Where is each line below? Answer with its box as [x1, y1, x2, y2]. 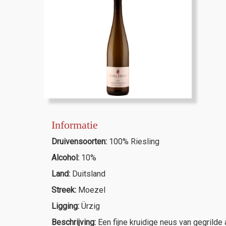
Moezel [76, 185, 105, 195]
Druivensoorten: [51, 136, 109, 146]
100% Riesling [109, 136, 159, 146]
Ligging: [51, 201, 79, 211]
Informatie [51, 118, 98, 131]
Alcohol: [51, 152, 81, 162]
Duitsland [72, 168, 105, 179]
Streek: [51, 185, 76, 195]
